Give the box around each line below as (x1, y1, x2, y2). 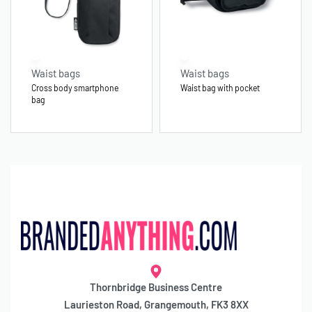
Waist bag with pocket (180, 82, 260, 93)
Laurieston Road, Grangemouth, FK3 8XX (63, 297, 249, 311)
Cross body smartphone (31, 82, 118, 93)
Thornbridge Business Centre (90, 280, 222, 293)
